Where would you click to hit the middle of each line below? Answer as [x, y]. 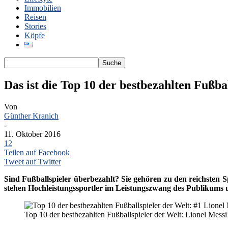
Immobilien [43, 8]
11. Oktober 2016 [32, 134]
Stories [35, 26]
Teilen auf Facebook [37, 152]
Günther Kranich [31, 116]
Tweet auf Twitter [33, 161]
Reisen [35, 17]
